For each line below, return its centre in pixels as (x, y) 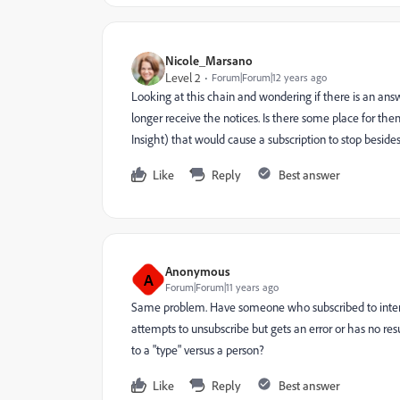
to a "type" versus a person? (198, 350)
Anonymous (198, 271)
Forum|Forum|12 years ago (269, 77)
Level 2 (183, 77)
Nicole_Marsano (209, 60)
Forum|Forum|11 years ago (222, 287)
